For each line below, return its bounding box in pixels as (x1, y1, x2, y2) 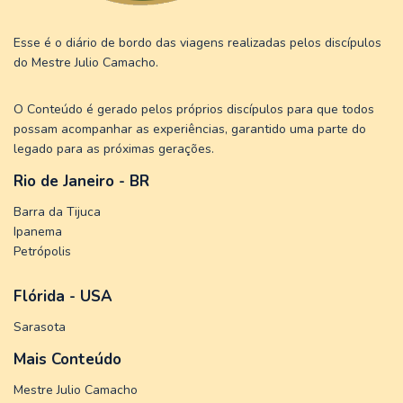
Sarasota (13, 318, 66, 336)
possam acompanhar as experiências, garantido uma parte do (13, 120, 366, 138)
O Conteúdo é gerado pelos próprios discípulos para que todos (13, 100, 374, 118)
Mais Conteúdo (13, 348, 121, 370)
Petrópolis (13, 242, 71, 260)
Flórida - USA (13, 285, 112, 307)
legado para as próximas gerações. (13, 139, 214, 157)
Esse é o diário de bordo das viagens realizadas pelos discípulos (13, 33, 381, 51)
